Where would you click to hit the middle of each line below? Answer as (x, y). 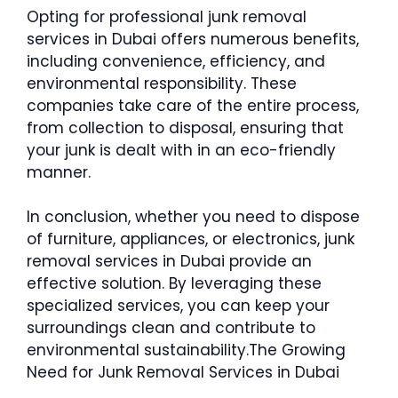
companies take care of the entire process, (193, 105)
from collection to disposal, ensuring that (185, 127)
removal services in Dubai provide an (169, 261)
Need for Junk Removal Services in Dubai (183, 372)
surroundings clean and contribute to (171, 328)
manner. (59, 172)
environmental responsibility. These (162, 83)
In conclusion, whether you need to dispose (193, 217)
